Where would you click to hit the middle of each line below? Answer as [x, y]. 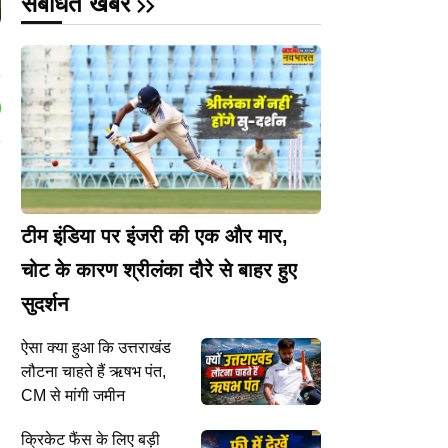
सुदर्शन [44, 303]
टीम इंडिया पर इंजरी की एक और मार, [154, 235]
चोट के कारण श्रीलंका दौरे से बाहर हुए [159, 269]
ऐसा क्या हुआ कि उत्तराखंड [96, 347]
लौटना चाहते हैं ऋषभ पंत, [93, 371]
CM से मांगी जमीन [73, 395]
